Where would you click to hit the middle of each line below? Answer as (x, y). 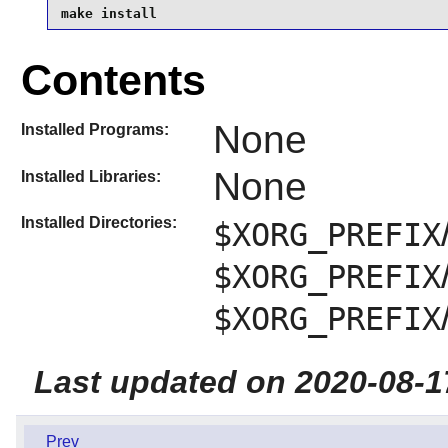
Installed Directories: (98, 222)
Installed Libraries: (90, 176)
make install (108, 13)
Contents (113, 80)
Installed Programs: (94, 130)
